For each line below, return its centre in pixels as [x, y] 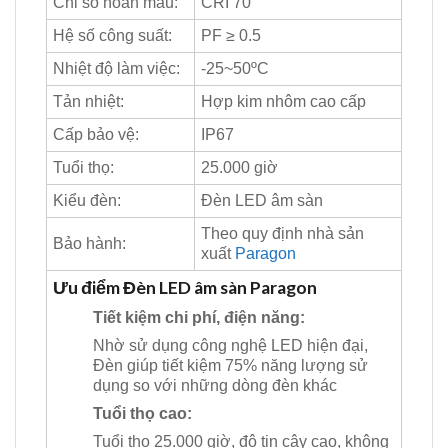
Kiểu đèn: [87, 201]
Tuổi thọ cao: [142, 413]
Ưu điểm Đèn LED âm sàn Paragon [185, 288]
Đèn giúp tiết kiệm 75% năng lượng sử [230, 365]
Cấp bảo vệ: [96, 135]
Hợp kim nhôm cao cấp [283, 102]
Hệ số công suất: [112, 36]
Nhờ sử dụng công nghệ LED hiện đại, [230, 345]
